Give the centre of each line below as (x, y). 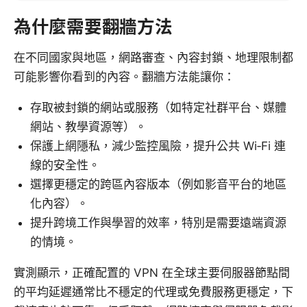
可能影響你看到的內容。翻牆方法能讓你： (124, 77)
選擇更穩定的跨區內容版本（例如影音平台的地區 (158, 185)
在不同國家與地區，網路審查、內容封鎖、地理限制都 (153, 58)
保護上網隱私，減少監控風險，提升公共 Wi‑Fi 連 (158, 146)
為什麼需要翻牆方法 (93, 27)
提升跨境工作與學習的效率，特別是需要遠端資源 (158, 223)
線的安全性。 (65, 165)
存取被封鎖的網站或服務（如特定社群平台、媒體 (158, 108)
